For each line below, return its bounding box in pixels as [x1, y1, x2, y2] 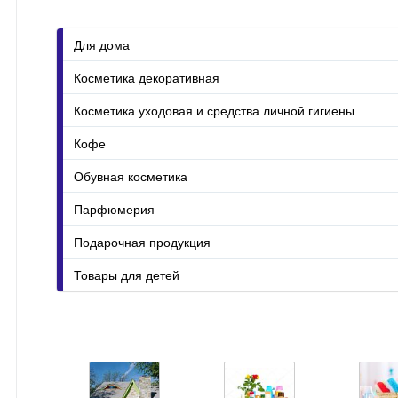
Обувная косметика [74, 166, 187, 185]
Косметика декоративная [74, 68, 219, 86]
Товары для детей [74, 265, 179, 283]
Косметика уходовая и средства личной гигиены [74, 100, 354, 119]
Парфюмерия [74, 199, 155, 218]
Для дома [74, 35, 130, 53]
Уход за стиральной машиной [84, 9, 291, 29]
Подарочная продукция [74, 232, 211, 251]
